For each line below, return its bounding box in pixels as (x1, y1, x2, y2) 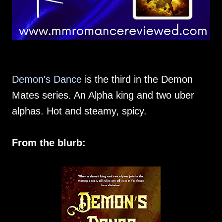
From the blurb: (12, 137, 86, 149)
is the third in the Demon (82, 74, 193, 85)
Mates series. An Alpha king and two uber (12, 90, 194, 101)
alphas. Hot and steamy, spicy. (12, 106, 147, 117)
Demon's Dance (12, 74, 82, 85)
